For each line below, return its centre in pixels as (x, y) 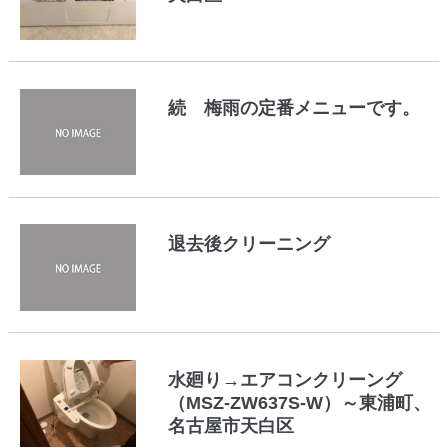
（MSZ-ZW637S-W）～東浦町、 (300, 402)
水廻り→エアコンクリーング (285, 379)
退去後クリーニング (249, 243)
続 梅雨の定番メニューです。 (294, 108)
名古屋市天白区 (231, 425)
